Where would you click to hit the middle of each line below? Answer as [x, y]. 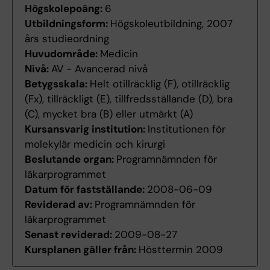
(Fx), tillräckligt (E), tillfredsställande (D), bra [129, 99]
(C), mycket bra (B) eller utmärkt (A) [109, 114]
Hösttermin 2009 [181, 250]
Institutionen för [187, 129]
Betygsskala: [57, 84]
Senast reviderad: [70, 235]
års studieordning [67, 39]
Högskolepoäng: [65, 9]
